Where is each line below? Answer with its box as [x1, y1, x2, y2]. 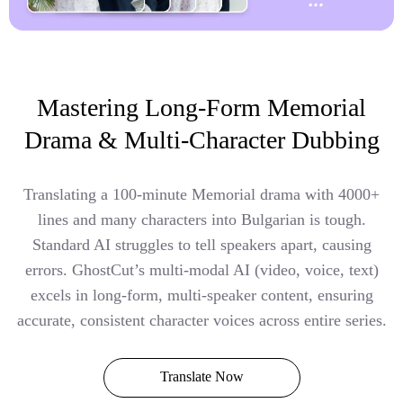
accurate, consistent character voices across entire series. [16, 311, 387, 330]
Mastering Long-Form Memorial [37, 94, 366, 122]
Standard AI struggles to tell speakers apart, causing [31, 236, 372, 255]
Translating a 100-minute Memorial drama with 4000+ [23, 185, 380, 204]
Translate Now [159, 369, 244, 385]
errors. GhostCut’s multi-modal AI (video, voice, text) [24, 261, 379, 280]
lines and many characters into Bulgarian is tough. [37, 210, 366, 229]
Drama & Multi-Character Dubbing [23, 126, 380, 155]
